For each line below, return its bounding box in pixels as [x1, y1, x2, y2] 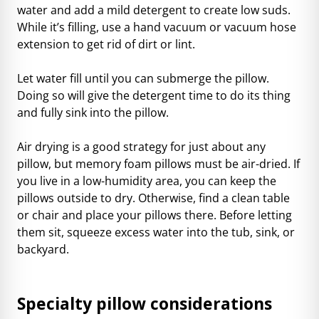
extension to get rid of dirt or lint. [17, 36, 195, 52]
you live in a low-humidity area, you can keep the [17, 172, 276, 189]
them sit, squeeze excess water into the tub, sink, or [17, 224, 295, 240]
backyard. [17, 241, 69, 257]
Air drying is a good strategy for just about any [17, 138, 266, 155]
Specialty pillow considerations [17, 291, 272, 315]
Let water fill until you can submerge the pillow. [17, 70, 269, 86]
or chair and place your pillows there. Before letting [17, 206, 292, 223]
